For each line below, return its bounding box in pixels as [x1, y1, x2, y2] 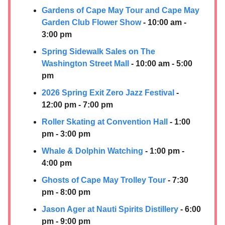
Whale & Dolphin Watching [42, 146, 143, 155]
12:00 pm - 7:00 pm [42, 100, 113, 109]
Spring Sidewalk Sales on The [42, 47, 155, 56]
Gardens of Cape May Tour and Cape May [42, 6, 199, 15]
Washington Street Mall [42, 59, 129, 68]
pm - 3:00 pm [42, 129, 90, 138]
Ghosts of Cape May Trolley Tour [42, 175, 166, 184]
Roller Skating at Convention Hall [42, 117, 168, 126]
